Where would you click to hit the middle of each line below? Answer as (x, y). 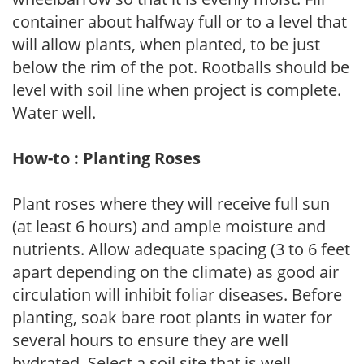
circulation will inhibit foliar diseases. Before (177, 294)
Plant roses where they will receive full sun (171, 203)
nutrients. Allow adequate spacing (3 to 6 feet (181, 249)
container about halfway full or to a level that (180, 21)
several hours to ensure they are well (150, 340)
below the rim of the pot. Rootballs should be (181, 67)
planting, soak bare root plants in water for (172, 317)
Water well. (54, 112)
